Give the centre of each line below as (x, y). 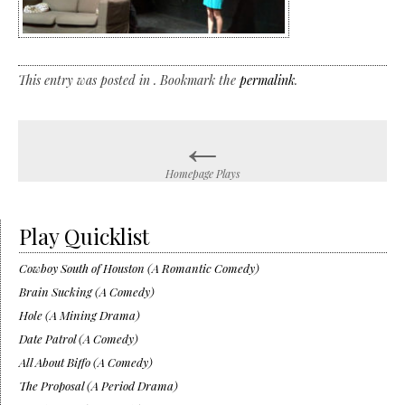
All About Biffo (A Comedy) (86, 362)
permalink (267, 80)
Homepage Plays (202, 173)
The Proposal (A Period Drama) (99, 385)
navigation (95, 183)
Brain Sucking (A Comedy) (87, 291)
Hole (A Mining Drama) (80, 315)
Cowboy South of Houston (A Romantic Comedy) (139, 268)
